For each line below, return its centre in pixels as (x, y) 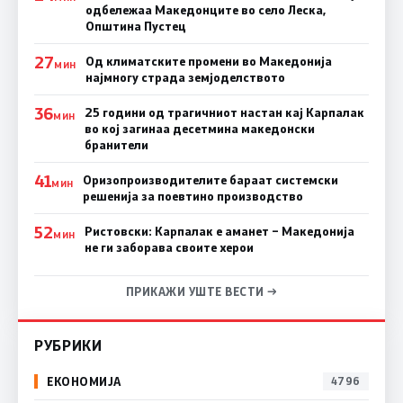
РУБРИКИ (68, 345)
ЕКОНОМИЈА (84, 381)
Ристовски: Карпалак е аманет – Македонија (219, 231)
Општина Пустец (135, 26)
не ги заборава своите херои (169, 247)
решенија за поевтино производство (193, 196)
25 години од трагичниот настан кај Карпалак (224, 112)
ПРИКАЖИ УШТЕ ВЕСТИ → (201, 291)
